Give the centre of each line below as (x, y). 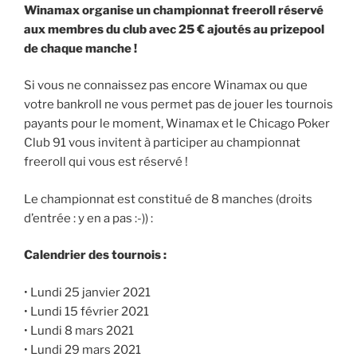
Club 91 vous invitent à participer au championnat (162, 143)
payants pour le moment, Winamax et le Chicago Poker (177, 124)
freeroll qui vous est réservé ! (106, 162)
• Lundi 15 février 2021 (86, 311)
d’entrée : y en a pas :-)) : (88, 218)
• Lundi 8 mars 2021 (79, 330)
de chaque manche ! (80, 48)
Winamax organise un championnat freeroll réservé (174, 10)
